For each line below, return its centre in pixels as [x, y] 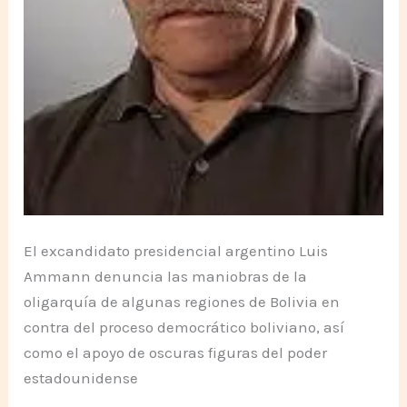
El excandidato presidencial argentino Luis [176, 251]
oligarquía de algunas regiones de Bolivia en [182, 302]
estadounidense [81, 378]
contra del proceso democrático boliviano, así [184, 328]
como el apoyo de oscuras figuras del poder [176, 353]
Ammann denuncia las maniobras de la [166, 277]
